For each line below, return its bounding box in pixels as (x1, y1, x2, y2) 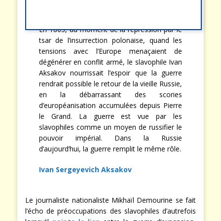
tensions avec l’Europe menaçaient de (38, 46, 183, 56)
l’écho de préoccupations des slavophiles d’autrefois (25, 206, 196, 216)
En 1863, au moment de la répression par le (38, 25, 183, 35)
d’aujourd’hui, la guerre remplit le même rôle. (38, 144, 181, 154)
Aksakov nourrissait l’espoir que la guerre (38, 68, 183, 78)
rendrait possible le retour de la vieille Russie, (38, 79, 183, 89)
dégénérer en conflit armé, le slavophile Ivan (38, 57, 183, 67)
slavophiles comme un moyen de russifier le (38, 122, 183, 132)
